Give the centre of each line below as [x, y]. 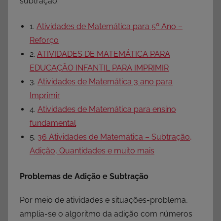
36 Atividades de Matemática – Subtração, [115, 137]
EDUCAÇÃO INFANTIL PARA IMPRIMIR [99, 68]
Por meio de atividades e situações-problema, [104, 200]
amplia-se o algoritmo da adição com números [106, 214]
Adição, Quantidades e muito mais [92, 151]
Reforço [44, 40]
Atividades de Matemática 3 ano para [105, 82]
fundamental [53, 123]
